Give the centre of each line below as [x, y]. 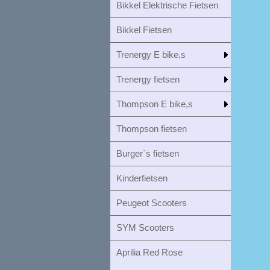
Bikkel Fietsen [144, 30]
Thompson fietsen [152, 129]
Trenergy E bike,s [151, 55]
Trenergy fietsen [148, 79]
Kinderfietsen [142, 178]
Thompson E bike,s [155, 104]
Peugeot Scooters [152, 203]
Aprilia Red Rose [149, 252]
